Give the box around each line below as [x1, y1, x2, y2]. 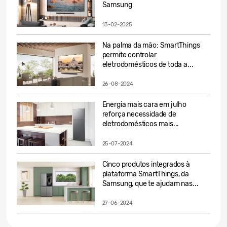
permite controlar [102, 50, 157, 59]
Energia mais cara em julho [102, 100, 186, 109]
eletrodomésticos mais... [102, 120, 179, 129]
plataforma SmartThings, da [102, 169, 189, 178]
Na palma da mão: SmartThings [102, 41, 200, 50]
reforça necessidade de [102, 110, 176, 119]
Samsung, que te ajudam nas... [102, 179, 199, 188]
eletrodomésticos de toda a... [102, 60, 194, 69]
